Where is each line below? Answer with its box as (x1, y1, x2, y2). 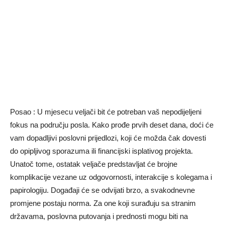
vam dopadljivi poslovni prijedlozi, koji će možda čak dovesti (10, 134, 206, 142)
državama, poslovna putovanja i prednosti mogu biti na (10, 212, 188, 220)
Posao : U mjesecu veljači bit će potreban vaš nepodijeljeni (10, 107, 201, 116)
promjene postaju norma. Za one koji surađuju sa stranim (10, 199, 196, 207)
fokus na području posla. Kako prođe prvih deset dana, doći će (10, 121, 213, 129)
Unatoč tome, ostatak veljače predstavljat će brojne (10, 160, 177, 168)
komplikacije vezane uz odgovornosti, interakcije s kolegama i (10, 173, 212, 181)
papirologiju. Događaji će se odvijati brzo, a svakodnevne (10, 186, 195, 194)
